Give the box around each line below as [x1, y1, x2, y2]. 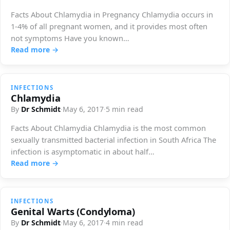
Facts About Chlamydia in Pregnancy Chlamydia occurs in [11, 9, 213, 20]
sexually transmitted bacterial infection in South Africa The [11, 134, 216, 145]
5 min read [106, 104, 143, 114]
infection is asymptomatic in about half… [11, 146, 155, 157]
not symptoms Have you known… [11, 32, 129, 43]
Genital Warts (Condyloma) [11, 204, 135, 218]
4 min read [106, 217, 143, 227]
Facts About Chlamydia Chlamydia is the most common [11, 122, 206, 133]
